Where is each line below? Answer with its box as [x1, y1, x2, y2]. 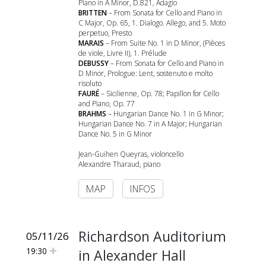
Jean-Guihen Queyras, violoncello [78, 149, 183, 159]
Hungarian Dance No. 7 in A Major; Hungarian [78, 119, 222, 129]
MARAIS [78, 38, 104, 48]
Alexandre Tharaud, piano [78, 159, 160, 169]
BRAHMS [78, 109, 106, 119]
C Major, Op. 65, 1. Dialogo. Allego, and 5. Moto [78, 18, 226, 28]
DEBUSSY [78, 58, 109, 68]
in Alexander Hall [78, 246, 186, 265]
